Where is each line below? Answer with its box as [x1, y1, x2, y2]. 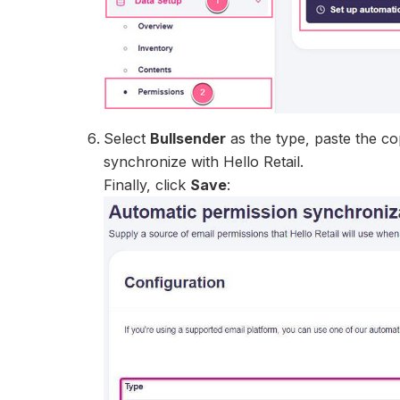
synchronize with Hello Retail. [104, 152, 304, 171]
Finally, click [104, 175, 191, 194]
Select [104, 129, 151, 147]
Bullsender [150, 129, 227, 147]
